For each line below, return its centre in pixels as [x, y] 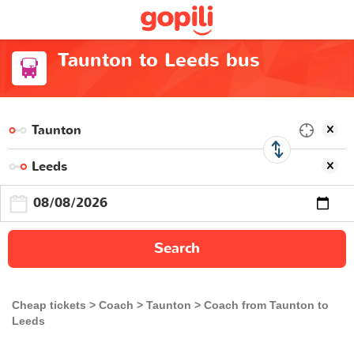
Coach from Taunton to [266, 305]
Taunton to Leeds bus [158, 60]
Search [177, 248]
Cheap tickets [49, 305]
